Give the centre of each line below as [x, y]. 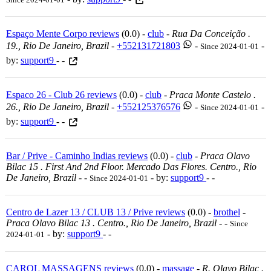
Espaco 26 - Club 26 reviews [61, 94]
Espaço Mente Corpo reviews [63, 33]
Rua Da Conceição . [211, 33]
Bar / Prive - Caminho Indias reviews [77, 155]
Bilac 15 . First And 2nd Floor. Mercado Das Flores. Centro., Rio [131, 166]
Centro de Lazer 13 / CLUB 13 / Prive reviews [96, 212]
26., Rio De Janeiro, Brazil [57, 106]
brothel [227, 212]
